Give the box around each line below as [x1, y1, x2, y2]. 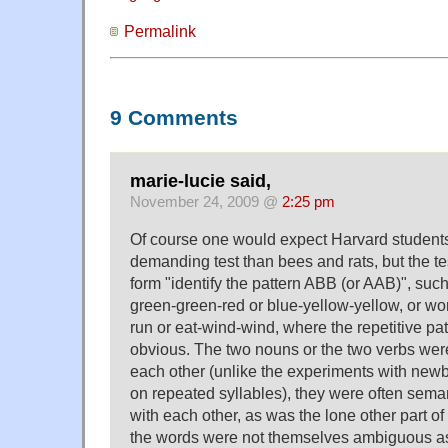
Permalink [124, 22, 196, 41]
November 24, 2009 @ [130, 194, 282, 211]
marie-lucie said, [130, 171, 271, 192]
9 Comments [110, 105, 238, 130]
